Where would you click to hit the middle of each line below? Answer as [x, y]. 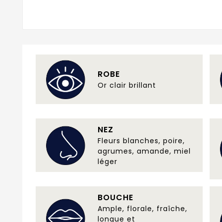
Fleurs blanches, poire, [141, 140]
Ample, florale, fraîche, [142, 208]
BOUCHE [115, 197]
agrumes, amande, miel [144, 151]
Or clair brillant [127, 85]
